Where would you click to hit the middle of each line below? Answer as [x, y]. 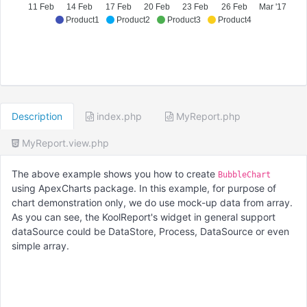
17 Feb [118, 7]
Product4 [235, 20]
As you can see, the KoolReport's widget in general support [144, 217]
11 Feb [41, 7]
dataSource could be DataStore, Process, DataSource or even [150, 232]
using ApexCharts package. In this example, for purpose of [144, 188]
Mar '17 [273, 7]
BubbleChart [244, 175]
